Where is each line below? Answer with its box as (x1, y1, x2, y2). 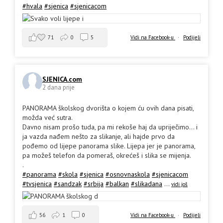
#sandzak (54, 179, 82, 189)
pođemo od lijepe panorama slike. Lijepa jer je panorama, (22, 141, 195, 151)
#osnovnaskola (106, 170, 150, 179)
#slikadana (131, 179, 162, 189)
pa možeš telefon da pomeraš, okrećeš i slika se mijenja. (22, 151, 191, 160)
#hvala (22, 1, 42, 11)
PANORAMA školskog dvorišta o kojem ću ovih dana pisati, (22, 104, 194, 113)
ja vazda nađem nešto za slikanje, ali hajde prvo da (22, 132, 175, 141)
